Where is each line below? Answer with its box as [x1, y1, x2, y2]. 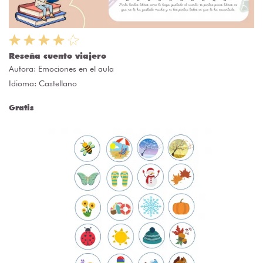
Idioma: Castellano [9, 79, 77, 89]
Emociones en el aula [38, 64, 114, 74]
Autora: [9, 64, 38, 74]
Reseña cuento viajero [9, 51, 106, 61]
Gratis [9, 103, 33, 113]
